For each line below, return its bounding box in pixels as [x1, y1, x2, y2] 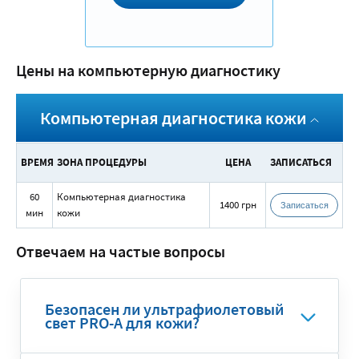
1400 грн [219, 198, 256, 212]
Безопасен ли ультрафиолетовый [45, 299, 284, 319]
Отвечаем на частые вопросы [16, 241, 225, 261]
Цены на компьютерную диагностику [16, 60, 280, 80]
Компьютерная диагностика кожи [40, 107, 307, 129]
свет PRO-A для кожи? [45, 313, 200, 333]
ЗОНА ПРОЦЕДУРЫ [57, 155, 147, 169]
